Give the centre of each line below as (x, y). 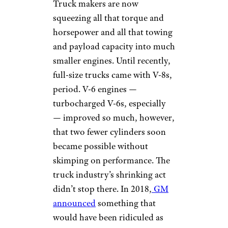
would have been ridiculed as (108, 218)
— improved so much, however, (114, 118)
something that (126, 203)
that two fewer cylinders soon (109, 132)
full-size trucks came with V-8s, (112, 75)
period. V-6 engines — (95, 89)
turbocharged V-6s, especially (109, 104)
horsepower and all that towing (113, 32)
